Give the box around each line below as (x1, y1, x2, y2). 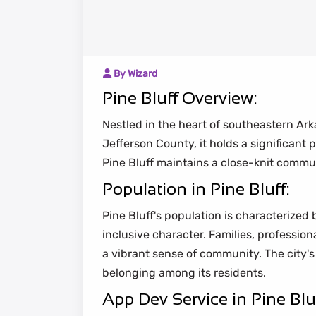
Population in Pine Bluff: (102, 179, 289, 199)
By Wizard (111, 68, 157, 80)
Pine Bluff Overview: (102, 88, 257, 108)
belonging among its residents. (102, 266, 266, 280)
